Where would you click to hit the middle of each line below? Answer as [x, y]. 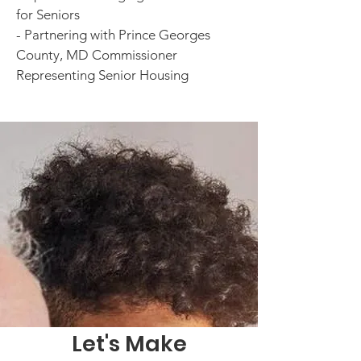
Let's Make [129, 344]
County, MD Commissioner [97, 55]
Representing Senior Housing [102, 75]
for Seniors [48, 15]
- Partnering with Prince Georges [113, 35]
